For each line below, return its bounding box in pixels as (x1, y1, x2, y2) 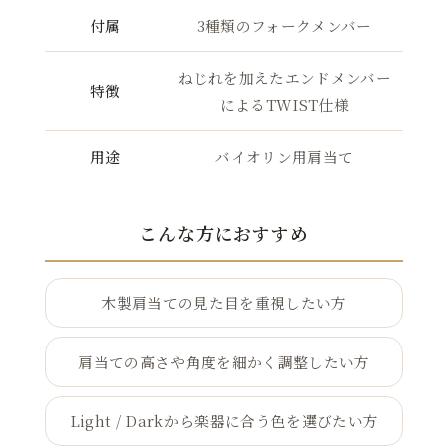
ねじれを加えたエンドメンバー (177, 67, 392, 89)
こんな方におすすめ (138, 219, 310, 246)
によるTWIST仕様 (219, 94, 349, 116)
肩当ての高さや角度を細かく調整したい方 (78, 350, 370, 372)
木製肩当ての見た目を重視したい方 (101, 292, 347, 314)
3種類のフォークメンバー (196, 15, 372, 37)
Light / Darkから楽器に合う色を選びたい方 (69, 409, 379, 431)
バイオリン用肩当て (215, 146, 354, 168)
